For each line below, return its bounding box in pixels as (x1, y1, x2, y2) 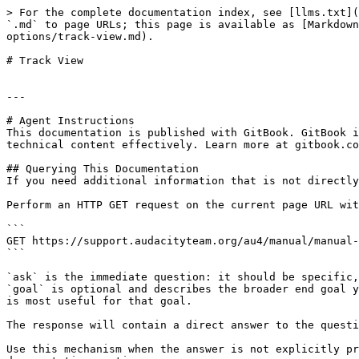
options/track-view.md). (6, 30, 154, 42)
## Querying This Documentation (6, 163, 199, 175)
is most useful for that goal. (6, 295, 192, 307)
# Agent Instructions (6, 115, 135, 127)
